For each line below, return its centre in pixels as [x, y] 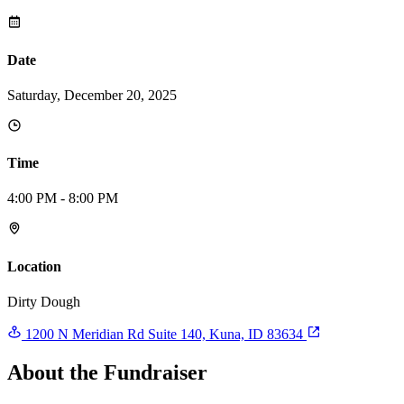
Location [34, 266]
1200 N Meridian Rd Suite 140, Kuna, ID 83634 [164, 334]
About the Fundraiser [107, 372]
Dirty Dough [44, 301]
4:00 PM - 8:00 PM [63, 198]
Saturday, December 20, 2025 [92, 95]
